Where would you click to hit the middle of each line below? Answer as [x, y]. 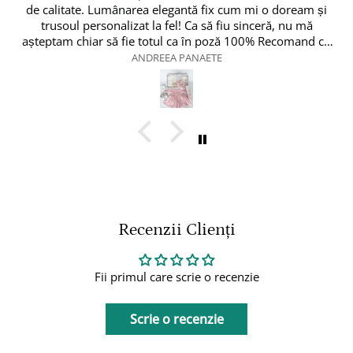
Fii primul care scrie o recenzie [176, 277]
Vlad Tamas [306, 57]
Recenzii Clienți [176, 230]
